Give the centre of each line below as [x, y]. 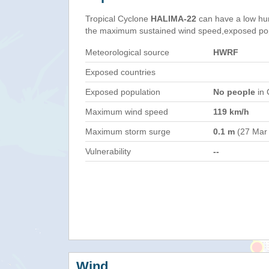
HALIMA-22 [174, 19]
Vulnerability [108, 151]
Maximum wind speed [127, 112]
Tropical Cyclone [118, 19]
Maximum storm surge [128, 131]
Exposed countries [120, 72]
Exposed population [123, 92]
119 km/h [231, 112]
